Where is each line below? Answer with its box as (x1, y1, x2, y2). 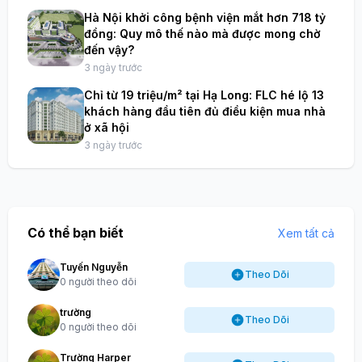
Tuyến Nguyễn (60, 260, 128, 273)
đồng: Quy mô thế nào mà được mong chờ (84, 26, 321, 40)
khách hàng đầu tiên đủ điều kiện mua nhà (84, 103, 326, 118)
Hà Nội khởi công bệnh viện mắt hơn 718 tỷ (84, 10, 326, 24)
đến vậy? (84, 42, 134, 57)
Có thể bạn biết (27, 224, 124, 241)
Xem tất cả (278, 225, 335, 240)
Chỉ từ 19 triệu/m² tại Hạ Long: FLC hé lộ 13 (84, 87, 324, 102)
